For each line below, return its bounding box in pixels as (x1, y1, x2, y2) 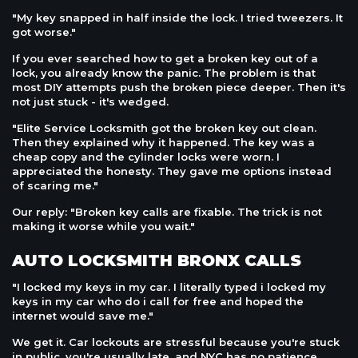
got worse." (12, 26, 76, 39)
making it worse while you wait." (12, 220, 195, 233)
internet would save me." (12, 309, 153, 323)
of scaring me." (12, 179, 98, 193)
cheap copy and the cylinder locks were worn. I (12, 150, 280, 164)
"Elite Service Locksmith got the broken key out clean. (12, 121, 316, 135)
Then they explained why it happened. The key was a (12, 136, 315, 149)
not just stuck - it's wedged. (12, 95, 169, 109)
